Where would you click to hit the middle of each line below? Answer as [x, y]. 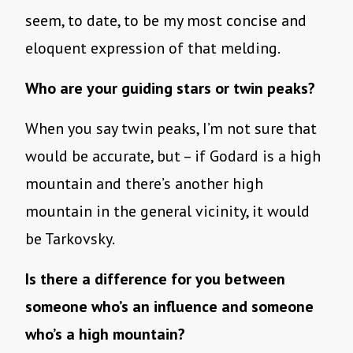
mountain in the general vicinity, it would [167, 212]
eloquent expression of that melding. [153, 48]
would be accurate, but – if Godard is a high [173, 156]
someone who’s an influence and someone [169, 307]
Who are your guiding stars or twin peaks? [170, 89]
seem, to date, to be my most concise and [166, 21]
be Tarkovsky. [71, 239]
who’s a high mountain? [105, 334]
